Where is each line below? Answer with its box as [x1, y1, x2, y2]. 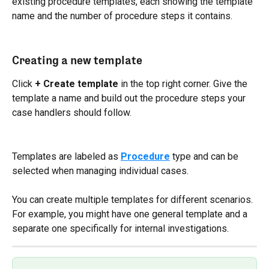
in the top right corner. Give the [118, 78, 250, 90]
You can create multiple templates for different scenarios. [12, 194, 255, 206]
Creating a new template [12, 53, 142, 67]
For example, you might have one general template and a [12, 208, 250, 220]
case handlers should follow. [12, 107, 131, 119]
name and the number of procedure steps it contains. [12, 10, 232, 22]
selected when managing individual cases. [12, 165, 189, 177]
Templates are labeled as [12, 150, 121, 162]
